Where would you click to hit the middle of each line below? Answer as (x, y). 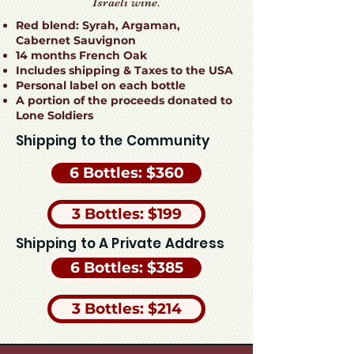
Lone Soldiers (55, 115)
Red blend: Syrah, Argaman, (98, 25)
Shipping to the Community (113, 141)
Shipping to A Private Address (120, 243)
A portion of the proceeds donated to (124, 100)
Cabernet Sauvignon (76, 40)
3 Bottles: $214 (126, 309)
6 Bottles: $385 (126, 267)
